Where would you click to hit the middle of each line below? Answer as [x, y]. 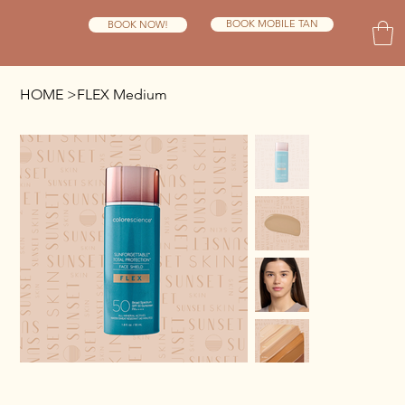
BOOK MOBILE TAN [272, 24]
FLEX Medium [122, 95]
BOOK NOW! [137, 24]
